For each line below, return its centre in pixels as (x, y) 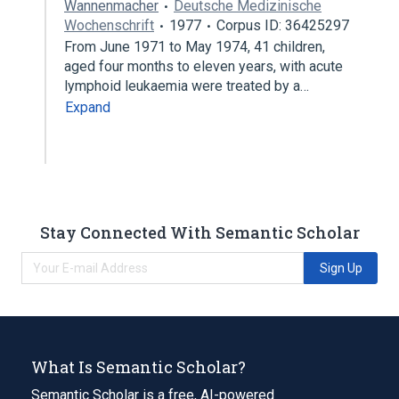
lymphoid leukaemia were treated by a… (188, 86)
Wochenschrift (109, 25)
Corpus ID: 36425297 (283, 25)
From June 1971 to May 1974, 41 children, (195, 47)
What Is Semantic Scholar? (138, 366)
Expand (88, 107)
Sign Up (341, 268)
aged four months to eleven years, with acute (204, 66)
